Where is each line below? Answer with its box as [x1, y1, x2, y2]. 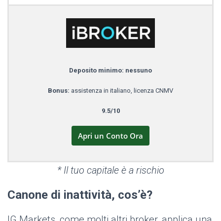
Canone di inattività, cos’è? [7, 188, 152, 202]
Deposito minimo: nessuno [69, 67, 152, 74]
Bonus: [48, 87, 71, 95]
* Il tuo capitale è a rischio [57, 164, 164, 177]
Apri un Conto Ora [78, 131, 143, 141]
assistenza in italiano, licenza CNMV [71, 87, 173, 95]
